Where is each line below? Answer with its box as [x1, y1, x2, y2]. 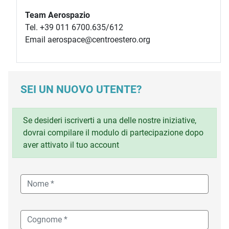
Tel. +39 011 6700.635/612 [25, 22, 123, 32]
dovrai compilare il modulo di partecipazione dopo [23, 127, 203, 138]
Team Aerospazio [25, 10, 90, 20]
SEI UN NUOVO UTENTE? [20, 83, 142, 96]
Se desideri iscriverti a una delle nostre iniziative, [23, 115, 196, 125]
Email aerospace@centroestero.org [25, 34, 150, 44]
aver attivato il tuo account [23, 140, 119, 150]
